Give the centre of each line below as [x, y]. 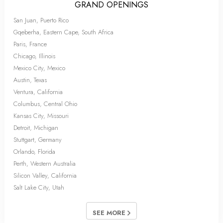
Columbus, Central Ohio [45, 104]
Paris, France [30, 44]
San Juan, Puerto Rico [41, 20]
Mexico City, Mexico [39, 68]
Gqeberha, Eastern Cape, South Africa [63, 32]
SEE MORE [110, 213]
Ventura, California [38, 92]
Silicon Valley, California [45, 176]
